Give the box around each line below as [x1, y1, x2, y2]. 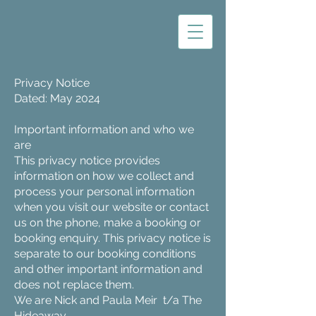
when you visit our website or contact [14, 200, 209, 214]
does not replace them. [14, 278, 134, 291]
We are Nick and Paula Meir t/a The [14, 293, 202, 307]
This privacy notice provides [14, 154, 160, 167]
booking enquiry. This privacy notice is [14, 231, 211, 245]
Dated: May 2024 [14, 92, 100, 105]
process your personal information [14, 185, 195, 198]
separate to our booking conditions [14, 247, 196, 260]
